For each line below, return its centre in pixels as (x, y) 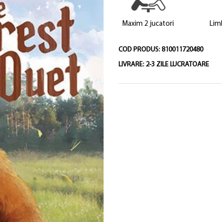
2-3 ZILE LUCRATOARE (177, 65)
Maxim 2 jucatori (148, 24)
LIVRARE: (132, 65)
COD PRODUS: (140, 50)
